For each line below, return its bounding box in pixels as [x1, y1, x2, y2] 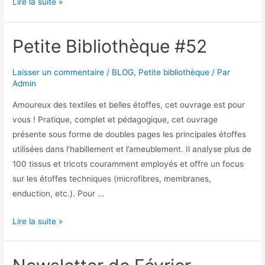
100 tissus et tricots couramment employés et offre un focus [12, 159, 244, 169]
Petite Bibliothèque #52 [12, 35, 208, 57]
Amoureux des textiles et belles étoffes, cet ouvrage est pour [12, 99, 245, 109]
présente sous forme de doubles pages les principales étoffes [12, 129, 247, 139]
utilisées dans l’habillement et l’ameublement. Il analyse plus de [12, 144, 252, 154]
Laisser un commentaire [12, 67, 105, 77]
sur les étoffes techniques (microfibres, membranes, [12, 173, 212, 183]
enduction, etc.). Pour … [12, 188, 105, 198]
